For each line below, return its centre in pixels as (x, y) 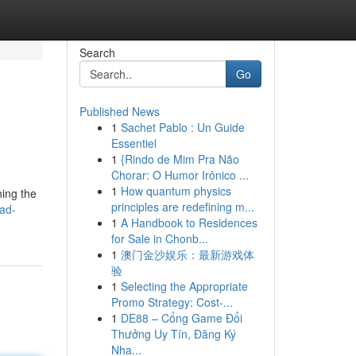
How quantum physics (176, 191)
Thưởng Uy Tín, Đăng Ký (173, 334)
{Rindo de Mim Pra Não (180, 159)
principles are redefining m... (182, 207)
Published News (119, 111)
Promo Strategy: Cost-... (172, 302)
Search (97, 52)
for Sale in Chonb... (159, 238)
